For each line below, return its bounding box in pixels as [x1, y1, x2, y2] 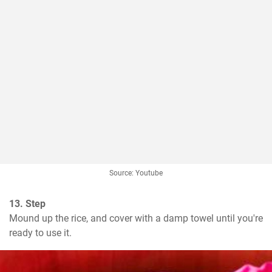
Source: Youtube [109, 169, 163, 178]
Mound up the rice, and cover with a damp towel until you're [9, 212, 263, 225]
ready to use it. [9, 227, 72, 239]
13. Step [9, 198, 46, 210]
